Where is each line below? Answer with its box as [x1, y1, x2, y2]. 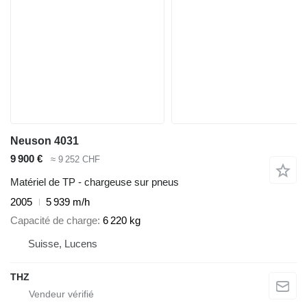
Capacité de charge [10, 214, 97, 226]
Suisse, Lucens [28, 237, 97, 249]
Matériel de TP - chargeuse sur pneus [10, 176, 179, 188]
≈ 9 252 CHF [51, 153, 100, 164]
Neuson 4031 [10, 134, 79, 147]
